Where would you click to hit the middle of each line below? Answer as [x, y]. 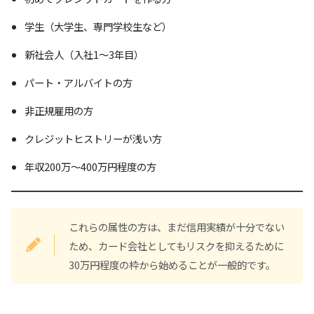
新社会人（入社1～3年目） [84, 54]
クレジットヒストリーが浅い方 [93, 138]
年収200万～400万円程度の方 [90, 166]
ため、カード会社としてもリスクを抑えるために [176, 246]
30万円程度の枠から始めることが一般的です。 [172, 265]
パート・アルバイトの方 [78, 82]
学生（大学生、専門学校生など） [98, 26]
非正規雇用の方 [59, 110]
